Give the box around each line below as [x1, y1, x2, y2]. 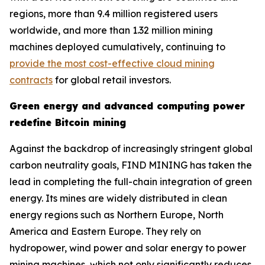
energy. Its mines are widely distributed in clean [9, 192, 227, 205]
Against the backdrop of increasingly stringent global [9, 143, 253, 155]
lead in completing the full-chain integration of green [9, 176, 252, 188]
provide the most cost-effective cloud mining [9, 57, 215, 70]
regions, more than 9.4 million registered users [9, 8, 218, 20]
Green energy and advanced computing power [9, 100, 245, 112]
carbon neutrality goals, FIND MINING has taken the [9, 159, 252, 172]
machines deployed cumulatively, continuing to [9, 41, 225, 53]
